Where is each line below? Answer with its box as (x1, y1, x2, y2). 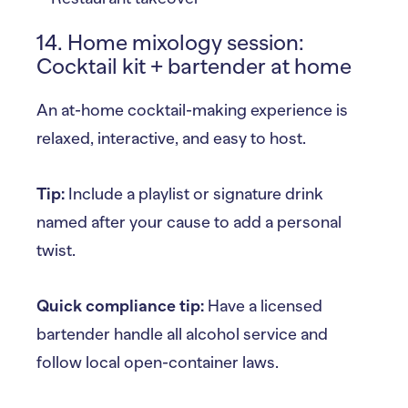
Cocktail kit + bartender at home (36, 53, 352, 78)
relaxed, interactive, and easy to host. (36, 128, 306, 148)
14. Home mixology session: (36, 29, 304, 55)
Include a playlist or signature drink (65, 184, 323, 203)
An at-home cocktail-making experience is (36, 100, 348, 119)
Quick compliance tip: (36, 296, 204, 315)
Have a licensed (204, 296, 322, 315)
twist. (36, 240, 76, 260)
